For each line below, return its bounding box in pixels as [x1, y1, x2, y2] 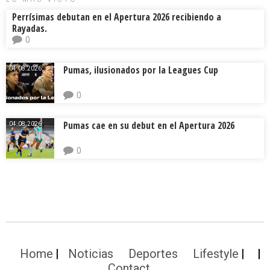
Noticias [67, 246, 113, 261]
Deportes [128, 246, 178, 261]
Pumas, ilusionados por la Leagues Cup [63, 63, 218, 77]
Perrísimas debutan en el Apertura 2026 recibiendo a [12, 10, 221, 24]
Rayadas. [12, 22, 47, 36]
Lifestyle [192, 246, 239, 261]
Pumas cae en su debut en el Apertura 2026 [63, 119, 234, 133]
